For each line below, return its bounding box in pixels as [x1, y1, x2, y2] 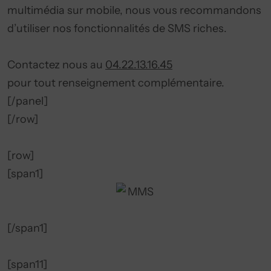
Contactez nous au [7, 58, 105, 71]
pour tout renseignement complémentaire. [7, 76, 224, 90]
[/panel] [7, 94, 48, 108]
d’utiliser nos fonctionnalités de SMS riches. [7, 22, 227, 35]
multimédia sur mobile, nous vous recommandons [7, 4, 261, 17]
